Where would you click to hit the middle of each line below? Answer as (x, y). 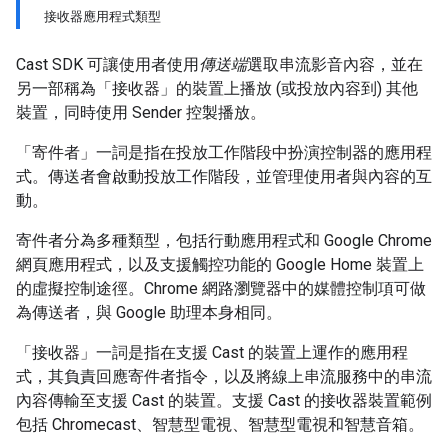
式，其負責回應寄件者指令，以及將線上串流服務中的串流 (224, 376)
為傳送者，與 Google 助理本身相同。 (149, 312)
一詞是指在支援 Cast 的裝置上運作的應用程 (252, 352)
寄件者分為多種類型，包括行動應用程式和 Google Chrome (224, 240)
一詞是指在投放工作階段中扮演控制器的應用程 (264, 152)
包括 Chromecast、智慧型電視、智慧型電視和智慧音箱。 (220, 424)
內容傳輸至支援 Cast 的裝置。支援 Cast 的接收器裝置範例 (224, 400)
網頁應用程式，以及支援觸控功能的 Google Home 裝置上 (220, 264)
